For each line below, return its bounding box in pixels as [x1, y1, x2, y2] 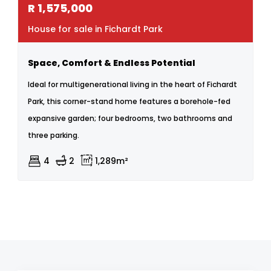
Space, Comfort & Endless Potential [28, 57, 195, 69]
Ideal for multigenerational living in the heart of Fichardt [28, 79, 237, 90]
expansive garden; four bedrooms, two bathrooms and [28, 113, 232, 123]
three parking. [28, 130, 79, 140]
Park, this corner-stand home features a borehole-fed [28, 96, 230, 106]
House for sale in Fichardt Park [28, 23, 163, 35]
